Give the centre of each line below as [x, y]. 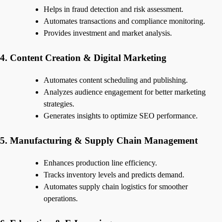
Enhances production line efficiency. [100, 163]
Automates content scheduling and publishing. [116, 80]
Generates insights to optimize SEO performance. [121, 116]
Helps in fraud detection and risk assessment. [113, 9]
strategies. [59, 104]
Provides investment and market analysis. [108, 33]
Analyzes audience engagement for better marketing [125, 92]
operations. [61, 198]
